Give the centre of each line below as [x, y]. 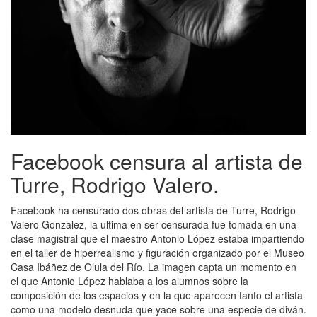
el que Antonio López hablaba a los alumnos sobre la [129, 281]
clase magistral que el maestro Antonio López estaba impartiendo [157, 238]
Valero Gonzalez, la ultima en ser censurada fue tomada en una [154, 224]
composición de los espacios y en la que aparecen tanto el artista [157, 295]
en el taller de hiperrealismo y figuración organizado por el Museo [157, 253]
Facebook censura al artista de [157, 161]
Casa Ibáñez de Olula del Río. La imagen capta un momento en [154, 267]
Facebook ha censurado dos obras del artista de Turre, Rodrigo [153, 210]
